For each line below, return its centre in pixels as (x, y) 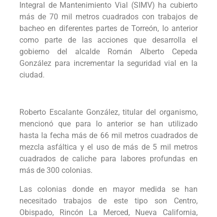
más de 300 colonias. (56, 170)
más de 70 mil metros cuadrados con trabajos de (108, 17)
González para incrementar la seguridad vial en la (108, 63)
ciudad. (32, 75)
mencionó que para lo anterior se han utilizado (108, 124)
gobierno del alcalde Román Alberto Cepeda (108, 52)
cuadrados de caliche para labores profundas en (108, 159)
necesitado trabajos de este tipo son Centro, (108, 201)
